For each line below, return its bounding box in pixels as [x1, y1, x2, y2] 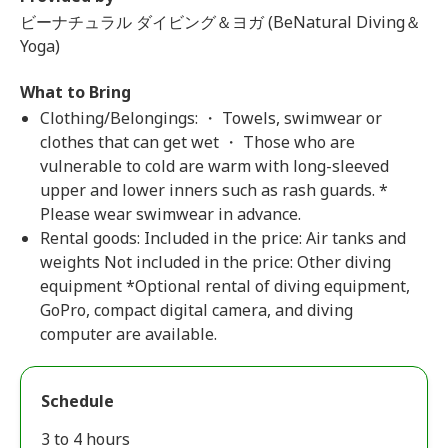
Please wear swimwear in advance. [40, 203, 301, 225]
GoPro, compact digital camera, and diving [40, 299, 353, 321]
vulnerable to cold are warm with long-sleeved [40, 155, 389, 177]
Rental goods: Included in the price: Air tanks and [40, 227, 406, 249]
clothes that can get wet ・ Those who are [40, 131, 355, 153]
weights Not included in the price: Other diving [40, 251, 391, 273]
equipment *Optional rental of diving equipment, [40, 275, 410, 297]
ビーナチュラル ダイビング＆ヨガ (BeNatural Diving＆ [20, 11, 421, 33]
